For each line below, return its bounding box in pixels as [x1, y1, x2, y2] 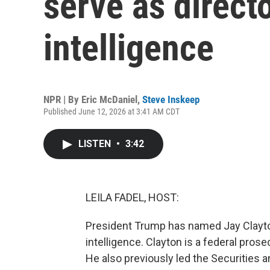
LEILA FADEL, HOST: [86, 191, 179, 204]
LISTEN [78, 138, 113, 149]
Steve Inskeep [142, 93, 199, 105]
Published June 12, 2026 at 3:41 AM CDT [43, 107, 180, 116]
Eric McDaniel [81, 93, 137, 105]
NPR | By [43, 93, 81, 105]
